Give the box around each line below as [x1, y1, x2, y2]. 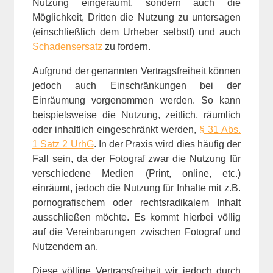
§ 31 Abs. [199, 124, 241, 135]
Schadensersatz [32, 41, 102, 52]
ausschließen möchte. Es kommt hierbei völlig [32, 211, 241, 222]
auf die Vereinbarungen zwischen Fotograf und [32, 226, 241, 237]
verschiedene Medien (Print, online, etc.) [32, 168, 241, 179]
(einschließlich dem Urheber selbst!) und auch [32, 26, 241, 37]
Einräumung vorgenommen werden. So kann [32, 94, 241, 105]
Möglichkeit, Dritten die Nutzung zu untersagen [32, 12, 241, 23]
